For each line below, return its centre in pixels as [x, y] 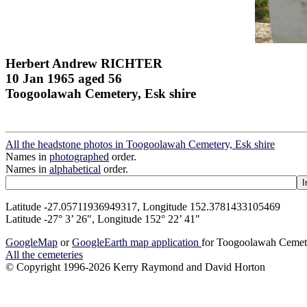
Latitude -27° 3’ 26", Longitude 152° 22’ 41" [103, 219]
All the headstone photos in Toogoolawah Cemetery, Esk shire [140, 145]
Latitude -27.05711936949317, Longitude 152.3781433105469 [143, 207]
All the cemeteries [44, 255]
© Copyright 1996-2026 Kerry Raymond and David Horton [135, 267]
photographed [79, 157]
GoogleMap [32, 243]
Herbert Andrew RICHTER [84, 63]
